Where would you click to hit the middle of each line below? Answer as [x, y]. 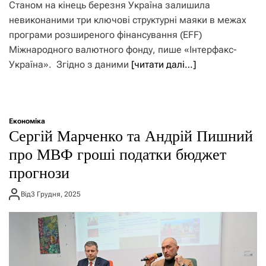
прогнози [39, 173]
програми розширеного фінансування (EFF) [105, 35]
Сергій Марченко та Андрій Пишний [131, 137]
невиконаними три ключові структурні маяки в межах [128, 20]
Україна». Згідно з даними [70, 65]
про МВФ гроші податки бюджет [118, 155]
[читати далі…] [164, 65]
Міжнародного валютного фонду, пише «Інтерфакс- [123, 50]
